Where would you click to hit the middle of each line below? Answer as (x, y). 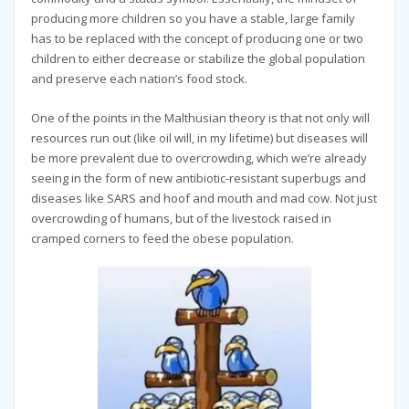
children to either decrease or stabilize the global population (198, 59)
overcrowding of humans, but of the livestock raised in (181, 218)
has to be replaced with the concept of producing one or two (197, 39)
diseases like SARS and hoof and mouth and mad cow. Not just (204, 198)
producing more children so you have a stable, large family (193, 19)
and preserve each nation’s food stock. (139, 79)
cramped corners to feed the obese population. (162, 238)
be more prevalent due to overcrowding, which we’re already (199, 157)
